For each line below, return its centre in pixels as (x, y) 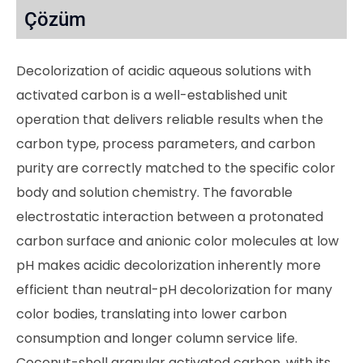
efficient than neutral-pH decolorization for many (174, 289)
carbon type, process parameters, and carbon (166, 143)
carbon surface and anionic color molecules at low (177, 241)
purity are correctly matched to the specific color (176, 168)
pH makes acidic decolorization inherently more (169, 265)
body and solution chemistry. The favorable (154, 192)
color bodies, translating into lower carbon (152, 314)
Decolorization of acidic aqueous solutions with (164, 70)
